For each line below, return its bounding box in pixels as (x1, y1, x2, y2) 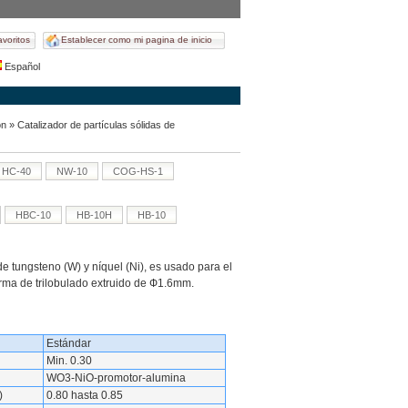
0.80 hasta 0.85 (46, 389, 123, 402)
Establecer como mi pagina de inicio (60, 35, 212, 45)
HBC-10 (15, 209, 51, 220)
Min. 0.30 (46, 354, 92, 367)
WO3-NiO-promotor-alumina (46, 372, 186, 384)
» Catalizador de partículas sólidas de (5, 119, 175, 130)
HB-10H (76, 209, 112, 220)
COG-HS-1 (112, 166, 163, 177)
